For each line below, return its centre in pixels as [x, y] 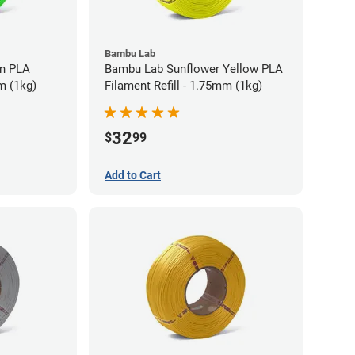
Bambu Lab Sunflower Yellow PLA [183, 69]
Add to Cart [133, 175]
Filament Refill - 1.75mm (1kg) [183, 85]
